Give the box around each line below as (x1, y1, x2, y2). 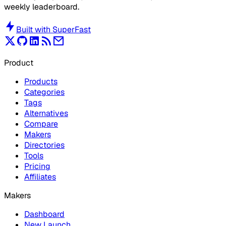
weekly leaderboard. (4, 1, 79, 12)
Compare (24, 118, 58, 129)
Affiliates (24, 171, 56, 182)
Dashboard (24, 208, 65, 219)
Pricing (24, 160, 50, 172)
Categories (24, 86, 65, 97)
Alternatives (24, 107, 68, 119)
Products (24, 76, 58, 87)
